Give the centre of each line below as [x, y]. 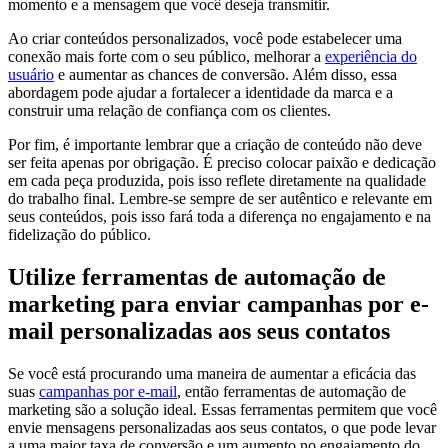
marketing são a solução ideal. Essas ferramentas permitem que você [222, 409]
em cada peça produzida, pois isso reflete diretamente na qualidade [217, 180]
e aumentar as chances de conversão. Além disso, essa [225, 74]
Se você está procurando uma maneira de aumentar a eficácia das [212, 373]
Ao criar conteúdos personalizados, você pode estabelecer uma [205, 38]
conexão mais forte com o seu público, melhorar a [166, 56]
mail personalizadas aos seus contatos [199, 330]
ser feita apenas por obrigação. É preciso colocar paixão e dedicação [222, 162]
